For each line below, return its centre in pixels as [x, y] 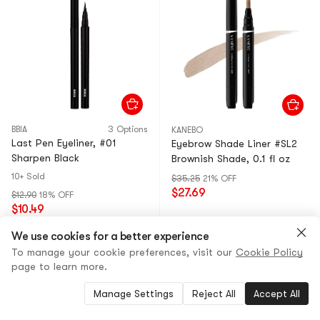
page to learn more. [59, 266]
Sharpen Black [45, 158]
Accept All [277, 294]
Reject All [214, 294]
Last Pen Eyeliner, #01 [64, 143]
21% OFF [220, 179]
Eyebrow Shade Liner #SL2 [234, 144]
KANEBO [187, 130]
